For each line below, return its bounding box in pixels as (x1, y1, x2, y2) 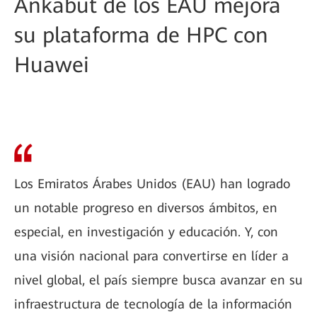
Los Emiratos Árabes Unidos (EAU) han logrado (14, 176, 290, 191)
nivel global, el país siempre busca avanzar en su (14, 272, 303, 287)
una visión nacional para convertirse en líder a (14, 248, 289, 263)
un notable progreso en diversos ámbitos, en (14, 200, 277, 215)
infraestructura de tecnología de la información (14, 296, 292, 311)
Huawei (14, 52, 89, 77)
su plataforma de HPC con (14, 23, 268, 47)
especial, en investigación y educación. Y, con (14, 224, 278, 239)
